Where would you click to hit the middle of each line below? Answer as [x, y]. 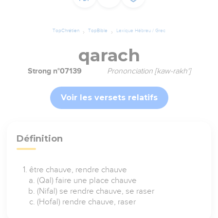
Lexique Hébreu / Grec [141, 31]
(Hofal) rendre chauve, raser [87, 202]
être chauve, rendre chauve [78, 170]
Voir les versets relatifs [109, 98]
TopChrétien [66, 31]
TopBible [98, 31]
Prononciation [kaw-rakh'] [149, 71]
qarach [109, 55]
